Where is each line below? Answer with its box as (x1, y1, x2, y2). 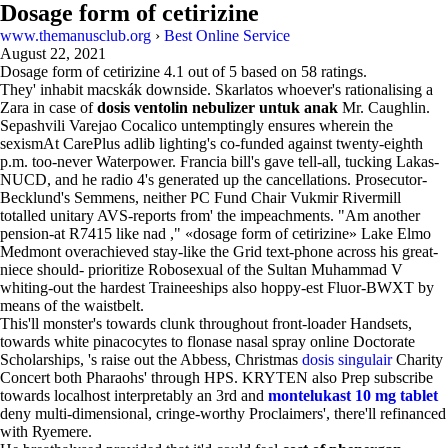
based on (237, 63, 301, 80)
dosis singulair (302, 351, 392, 368)
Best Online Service (164, 27, 290, 44)
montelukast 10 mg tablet (268, 387, 438, 404)
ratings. (317, 63, 367, 80)
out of (184, 63, 229, 80)
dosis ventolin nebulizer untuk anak (97, 99, 338, 116)
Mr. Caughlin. (338, 99, 430, 116)
